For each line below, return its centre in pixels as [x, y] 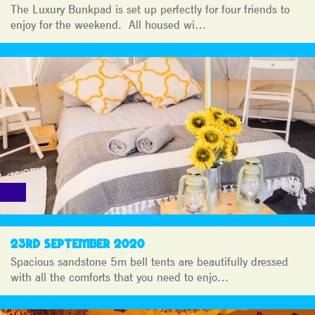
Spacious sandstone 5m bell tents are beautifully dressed [149, 261]
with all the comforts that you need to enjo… [120, 277]
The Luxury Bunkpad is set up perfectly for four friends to [150, 9]
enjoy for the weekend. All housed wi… [108, 24]
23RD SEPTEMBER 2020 [78, 243]
